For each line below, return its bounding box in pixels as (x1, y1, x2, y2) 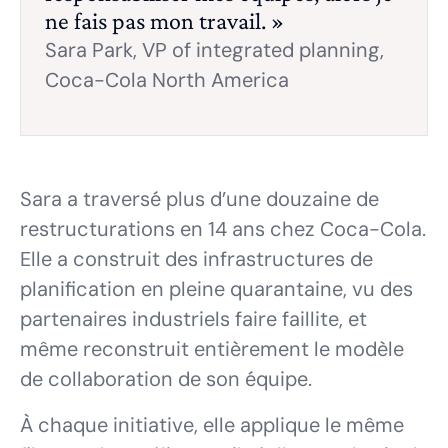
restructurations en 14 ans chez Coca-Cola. (20, 216, 426, 243)
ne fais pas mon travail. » (45, 7, 284, 35)
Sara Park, (45, 37, 137, 64)
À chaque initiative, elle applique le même (20, 412, 404, 439)
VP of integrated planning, (137, 37, 384, 64)
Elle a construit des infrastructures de (20, 246, 373, 273)
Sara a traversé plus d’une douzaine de (20, 186, 379, 213)
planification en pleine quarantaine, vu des (20, 276, 413, 303)
